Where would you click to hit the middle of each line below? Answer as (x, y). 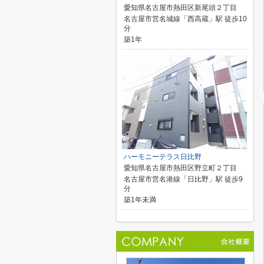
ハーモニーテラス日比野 (163, 157)
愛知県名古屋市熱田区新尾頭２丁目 (180, 8)
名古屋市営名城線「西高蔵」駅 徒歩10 (185, 19)
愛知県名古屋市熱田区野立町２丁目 (180, 168)
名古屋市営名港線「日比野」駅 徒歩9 (183, 179)
